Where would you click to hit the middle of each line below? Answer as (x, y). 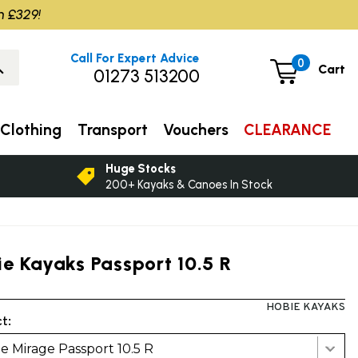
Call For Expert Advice (135, 58)
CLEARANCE (288, 129)
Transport (112, 129)
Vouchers (195, 129)
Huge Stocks (141, 168)
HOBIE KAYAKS (305, 307)
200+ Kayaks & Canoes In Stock (189, 184)
